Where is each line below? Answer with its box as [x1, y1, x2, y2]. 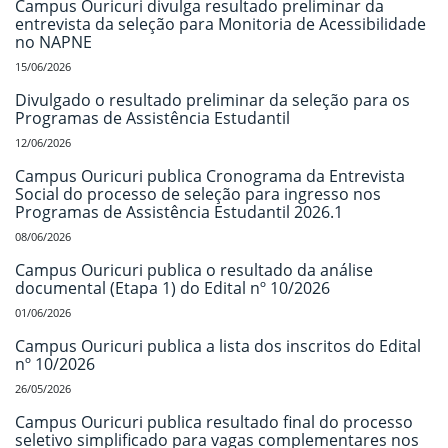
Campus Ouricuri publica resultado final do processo [15, 410, 413, 433]
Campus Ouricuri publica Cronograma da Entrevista [15, 164, 405, 187]
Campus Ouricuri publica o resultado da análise [15, 258, 373, 281]
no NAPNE [15, 30, 92, 53]
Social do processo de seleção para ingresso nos [15, 182, 381, 205]
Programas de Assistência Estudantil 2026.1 [15, 200, 343, 223]
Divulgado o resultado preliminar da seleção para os [15, 88, 410, 111]
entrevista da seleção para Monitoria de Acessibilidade [15, 12, 426, 35]
